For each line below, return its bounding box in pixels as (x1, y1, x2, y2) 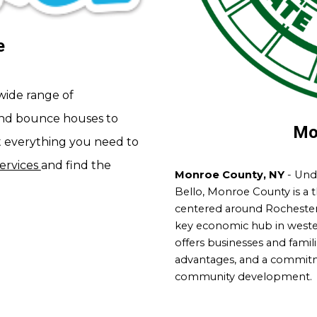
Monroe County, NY (174, 168, 284, 181)
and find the (40, 158, 111, 172)
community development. (174, 270, 315, 283)
